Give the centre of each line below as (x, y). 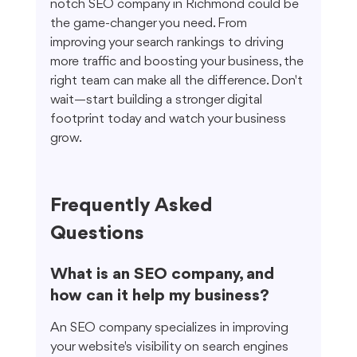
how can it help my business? (159, 296)
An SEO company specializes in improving (171, 328)
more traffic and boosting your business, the (178, 62)
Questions (97, 234)
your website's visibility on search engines (171, 347)
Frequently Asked (133, 206)
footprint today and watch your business (169, 120)
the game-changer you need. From (150, 24)
